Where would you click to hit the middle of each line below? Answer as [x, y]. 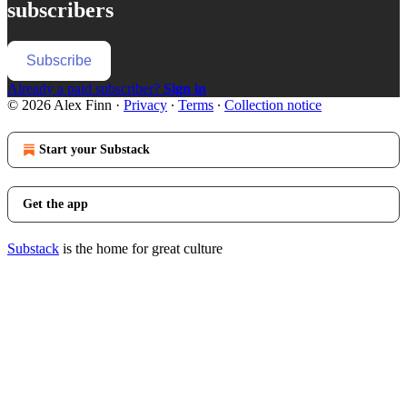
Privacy [145, 104]
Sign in [185, 88]
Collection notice [273, 104]
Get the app [55, 203]
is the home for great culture [141, 248]
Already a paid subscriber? [85, 88]
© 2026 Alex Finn [60, 104]
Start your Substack [94, 149]
